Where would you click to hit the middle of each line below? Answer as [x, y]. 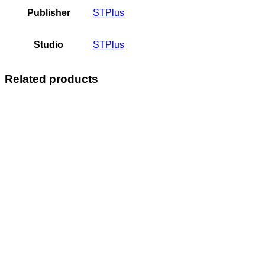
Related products [51, 79]
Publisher [49, 13]
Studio [49, 45]
